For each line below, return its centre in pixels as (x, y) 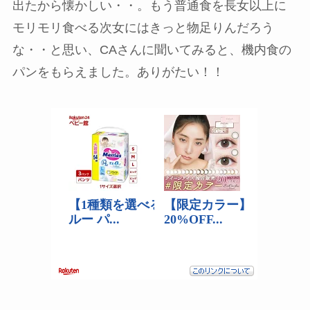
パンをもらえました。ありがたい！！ (118, 72)
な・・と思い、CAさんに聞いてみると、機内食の (152, 50)
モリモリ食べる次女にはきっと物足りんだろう (143, 28)
